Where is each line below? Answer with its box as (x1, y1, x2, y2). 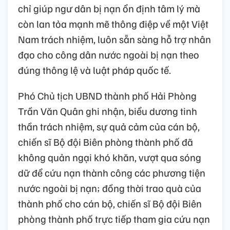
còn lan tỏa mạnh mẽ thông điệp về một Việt (18, 16, 208, 30)
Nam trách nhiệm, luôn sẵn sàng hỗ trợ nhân (18, 32, 211, 46)
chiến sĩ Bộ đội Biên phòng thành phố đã (18, 135, 193, 148)
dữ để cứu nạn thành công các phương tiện (18, 165, 205, 179)
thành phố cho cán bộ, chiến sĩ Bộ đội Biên (18, 196, 202, 210)
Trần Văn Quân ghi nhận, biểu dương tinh (18, 104, 197, 118)
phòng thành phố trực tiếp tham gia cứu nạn (18, 212, 210, 225)
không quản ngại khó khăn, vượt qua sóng (18, 150, 201, 164)
